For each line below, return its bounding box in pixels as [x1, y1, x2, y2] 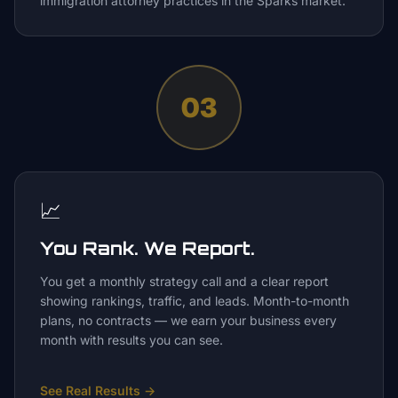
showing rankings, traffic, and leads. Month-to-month [40, 293, 349, 308]
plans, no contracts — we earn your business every [40, 313, 337, 328]
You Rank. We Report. [40, 237, 255, 259]
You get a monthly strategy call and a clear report [40, 274, 329, 289]
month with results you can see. [40, 332, 223, 347]
